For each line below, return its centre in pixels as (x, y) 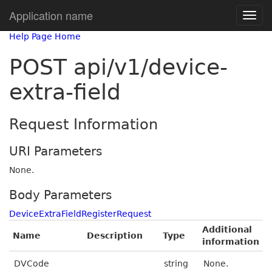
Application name (51, 15)
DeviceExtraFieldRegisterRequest (80, 214)
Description (115, 236)
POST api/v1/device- (118, 67)
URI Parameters (56, 151)
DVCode (32, 263)
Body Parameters (60, 195)
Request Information (83, 124)
